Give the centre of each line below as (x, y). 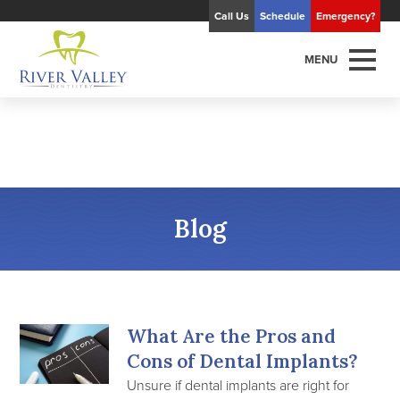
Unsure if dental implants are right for (238, 385)
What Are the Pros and (232, 336)
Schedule (282, 16)
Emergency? (345, 16)
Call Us (231, 16)
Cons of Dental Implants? (243, 361)
